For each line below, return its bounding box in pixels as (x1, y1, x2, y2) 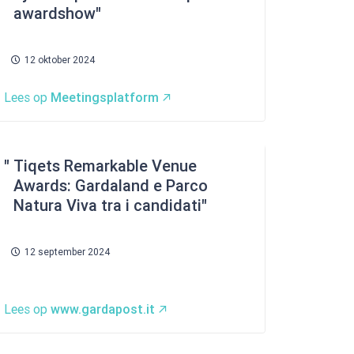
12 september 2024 (24, 247, 110, 258)
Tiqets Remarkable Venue (13, 156, 197, 175)
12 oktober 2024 (24, 55, 95, 66)
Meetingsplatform (51, 90, 159, 105)
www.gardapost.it (51, 302, 155, 317)
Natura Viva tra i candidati (13, 196, 201, 215)
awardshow (13, 4, 96, 23)
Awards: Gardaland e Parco (13, 176, 208, 195)
